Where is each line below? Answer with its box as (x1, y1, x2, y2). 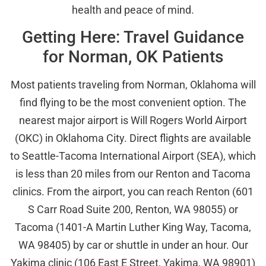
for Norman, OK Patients (43, 46, 223, 66)
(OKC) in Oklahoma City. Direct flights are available (15, 131, 251, 144)
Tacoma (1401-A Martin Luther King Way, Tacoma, (15, 220, 251, 233)
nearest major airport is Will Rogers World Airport (19, 113, 247, 126)
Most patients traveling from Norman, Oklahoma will (10, 78, 256, 91)
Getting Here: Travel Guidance (22, 27, 244, 47)
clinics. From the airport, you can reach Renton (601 (12, 185, 254, 198)
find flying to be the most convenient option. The (20, 96, 246, 109)
